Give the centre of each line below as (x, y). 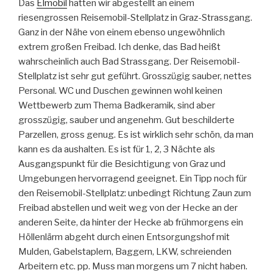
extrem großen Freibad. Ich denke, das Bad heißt (119, 47)
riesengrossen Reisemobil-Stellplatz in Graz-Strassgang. (135, 17)
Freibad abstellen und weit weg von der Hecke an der (128, 207)
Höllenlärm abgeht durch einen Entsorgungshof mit (124, 237)
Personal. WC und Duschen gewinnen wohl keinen (120, 90)
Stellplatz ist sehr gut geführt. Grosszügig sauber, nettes (135, 76)
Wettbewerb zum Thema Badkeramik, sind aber (117, 105)
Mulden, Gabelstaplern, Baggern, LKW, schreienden (125, 251)
